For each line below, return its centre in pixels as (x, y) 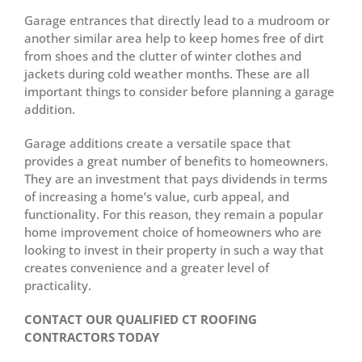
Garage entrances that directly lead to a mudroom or (177, 20)
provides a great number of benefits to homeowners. (176, 160)
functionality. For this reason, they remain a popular (174, 214)
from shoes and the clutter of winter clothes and (163, 55)
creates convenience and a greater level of (147, 267)
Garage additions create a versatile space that (158, 143)
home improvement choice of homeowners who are (173, 232)
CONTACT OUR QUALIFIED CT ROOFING (141, 319)
